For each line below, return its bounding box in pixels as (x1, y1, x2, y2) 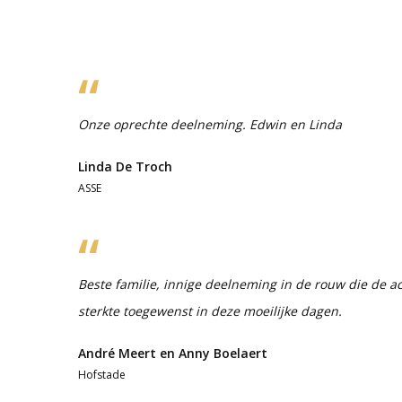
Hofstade (78, 366, 126, 382)
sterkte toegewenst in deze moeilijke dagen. (78, 301, 342, 319)
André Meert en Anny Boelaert (78, 344, 267, 362)
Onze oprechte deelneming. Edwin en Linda (78, 115, 342, 133)
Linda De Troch (78, 157, 172, 175)
